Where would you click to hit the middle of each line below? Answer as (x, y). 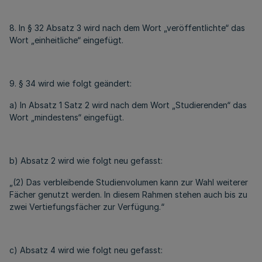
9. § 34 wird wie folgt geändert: (70, 83)
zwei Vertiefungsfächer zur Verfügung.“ (87, 207)
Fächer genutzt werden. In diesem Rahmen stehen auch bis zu (128, 194)
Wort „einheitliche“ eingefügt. (66, 40)
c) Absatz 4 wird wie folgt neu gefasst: (86, 250)
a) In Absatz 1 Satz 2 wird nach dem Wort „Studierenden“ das (128, 105)
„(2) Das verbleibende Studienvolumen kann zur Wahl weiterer (129, 182)
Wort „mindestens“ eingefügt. (67, 117)
